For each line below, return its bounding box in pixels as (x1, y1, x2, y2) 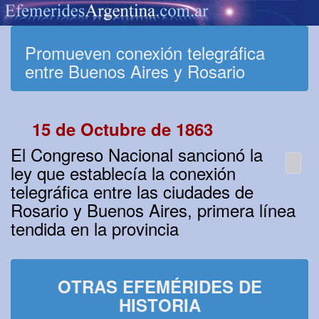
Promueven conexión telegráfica (25, 40, 265, 66)
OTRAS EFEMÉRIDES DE (57, 274, 262, 299)
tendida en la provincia (11, 216, 179, 241)
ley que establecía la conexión (11, 160, 236, 186)
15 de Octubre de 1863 (32, 117, 213, 142)
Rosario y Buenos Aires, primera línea (11, 197, 296, 223)
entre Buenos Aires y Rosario (25, 58, 245, 84)
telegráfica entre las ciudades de (11, 179, 253, 204)
